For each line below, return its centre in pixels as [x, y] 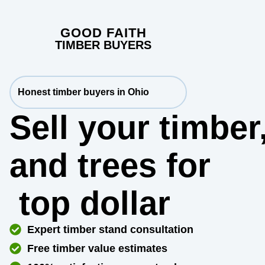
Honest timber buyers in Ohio [83, 92]
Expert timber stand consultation [110, 230]
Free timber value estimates [97, 248]
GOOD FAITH [103, 33]
